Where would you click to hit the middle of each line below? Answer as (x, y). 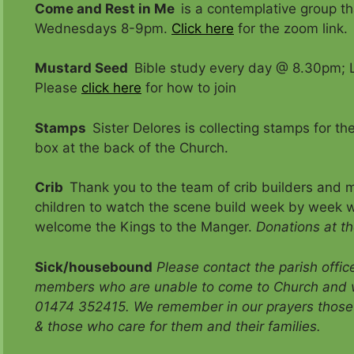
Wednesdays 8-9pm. (103, 28)
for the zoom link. (291, 28)
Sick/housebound (94, 267)
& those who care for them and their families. (178, 326)
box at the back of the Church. (132, 147)
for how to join (189, 88)
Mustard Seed (85, 68)
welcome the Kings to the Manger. (145, 227)
